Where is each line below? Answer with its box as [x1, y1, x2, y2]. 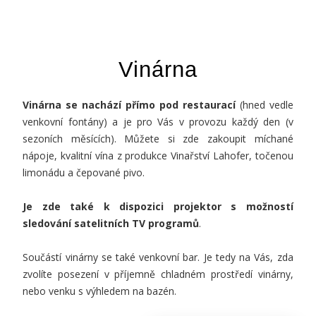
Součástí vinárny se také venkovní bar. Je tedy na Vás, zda [23, 250, 293, 264]
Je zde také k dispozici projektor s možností [23, 199, 293, 213]
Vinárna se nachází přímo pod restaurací [23, 97, 236, 111]
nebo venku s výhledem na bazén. [23, 284, 177, 298]
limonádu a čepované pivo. [23, 165, 145, 179]
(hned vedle [235, 97, 293, 111]
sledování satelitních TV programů [23, 216, 200, 230]
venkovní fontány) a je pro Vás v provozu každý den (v [23, 114, 293, 128]
